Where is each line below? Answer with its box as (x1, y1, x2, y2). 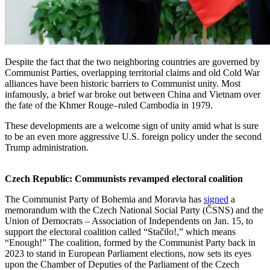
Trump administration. (5, 142, 89, 152)
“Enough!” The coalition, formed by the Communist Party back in (5, 237, 256, 248)
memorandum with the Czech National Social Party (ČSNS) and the (5, 204, 263, 215)
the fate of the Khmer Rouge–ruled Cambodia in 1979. (5, 99, 213, 110)
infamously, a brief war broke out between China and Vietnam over (5, 89, 260, 99)
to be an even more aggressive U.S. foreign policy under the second (5, 131, 262, 142)
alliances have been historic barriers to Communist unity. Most (5, 78, 240, 89)
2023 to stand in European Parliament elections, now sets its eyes (5, 248, 251, 259)
